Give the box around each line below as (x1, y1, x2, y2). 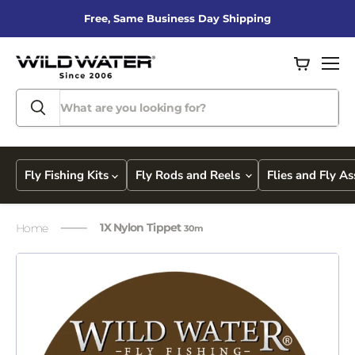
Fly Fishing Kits (25, 167, 112, 183)
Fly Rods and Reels (136, 167, 243, 183)
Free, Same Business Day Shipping (84, 12, 271, 25)
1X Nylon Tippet (100, 220, 185, 235)
